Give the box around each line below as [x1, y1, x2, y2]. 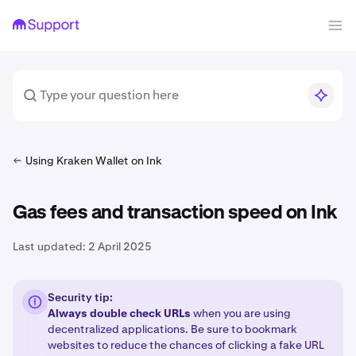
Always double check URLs [48, 306, 191, 320]
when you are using [191, 306, 291, 320]
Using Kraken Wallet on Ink [25, 153, 162, 168]
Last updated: [13, 239, 86, 253]
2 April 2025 [88, 239, 152, 253]
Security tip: [48, 290, 113, 304]
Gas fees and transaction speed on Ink [13, 203, 338, 222]
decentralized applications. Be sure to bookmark [48, 322, 297, 336]
